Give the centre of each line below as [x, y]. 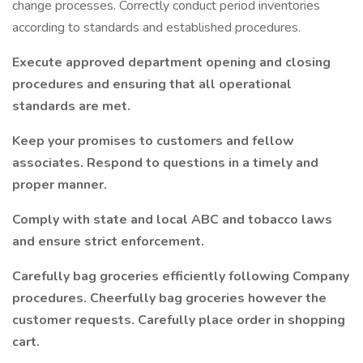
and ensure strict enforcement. [108, 241]
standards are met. [71, 106]
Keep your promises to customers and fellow [153, 141]
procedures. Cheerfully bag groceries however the [169, 298]
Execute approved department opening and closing [171, 62]
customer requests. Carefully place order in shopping [179, 320]
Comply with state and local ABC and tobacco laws [172, 220]
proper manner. [60, 185]
